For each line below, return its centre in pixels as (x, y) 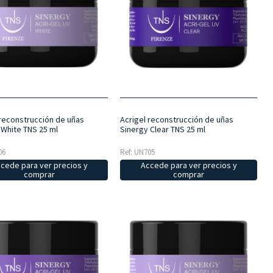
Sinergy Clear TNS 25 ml (162, 129)
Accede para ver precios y (189, 165)
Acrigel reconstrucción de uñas (176, 119)
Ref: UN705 (137, 152)
